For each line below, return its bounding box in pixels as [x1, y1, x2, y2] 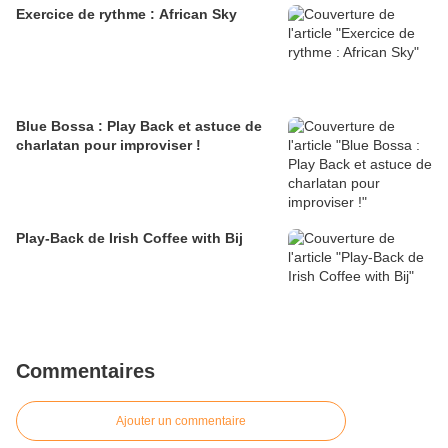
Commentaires [16, 360, 155, 383]
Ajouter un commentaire [116, 414, 246, 429]
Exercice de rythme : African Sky [16, 6, 237, 23]
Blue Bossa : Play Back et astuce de [16, 118, 262, 135]
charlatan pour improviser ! [16, 137, 201, 154]
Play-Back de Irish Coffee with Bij [16, 230, 243, 247]
